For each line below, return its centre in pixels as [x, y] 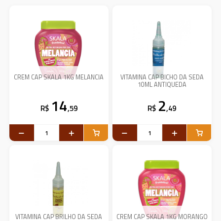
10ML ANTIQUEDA [162, 85]
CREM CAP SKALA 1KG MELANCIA [59, 77]
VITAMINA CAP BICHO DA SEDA [162, 77]
